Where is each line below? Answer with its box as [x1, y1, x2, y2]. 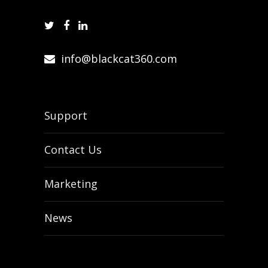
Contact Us [44, 142, 102, 157]
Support [44, 108, 87, 123]
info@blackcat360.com [61, 51, 177, 66]
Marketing [44, 176, 98, 191]
